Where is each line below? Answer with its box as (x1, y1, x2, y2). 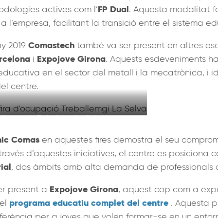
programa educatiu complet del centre (9, 197, 168, 208)
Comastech (28, 39, 74, 51)
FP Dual (98, 3, 129, 15)
